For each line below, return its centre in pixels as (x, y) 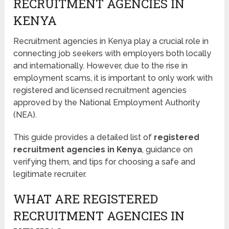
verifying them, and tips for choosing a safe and (105, 162)
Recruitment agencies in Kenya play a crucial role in (111, 41)
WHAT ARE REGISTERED (86, 199)
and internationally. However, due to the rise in (101, 66)
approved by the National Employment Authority (107, 103)
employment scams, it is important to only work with (113, 78)
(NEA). (25, 115)
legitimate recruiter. (50, 174)
